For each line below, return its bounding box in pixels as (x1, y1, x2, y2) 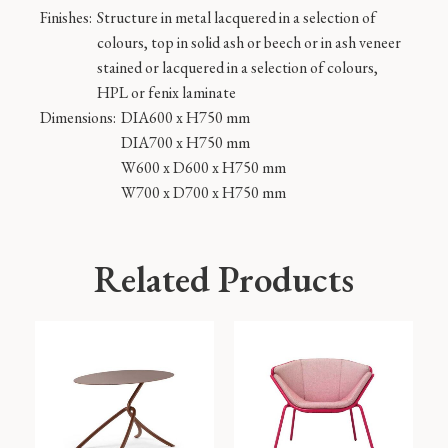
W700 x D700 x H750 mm (121, 182, 286, 203)
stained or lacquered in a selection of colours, (97, 57, 378, 78)
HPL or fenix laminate (97, 82, 236, 103)
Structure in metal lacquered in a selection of (97, 7, 376, 28)
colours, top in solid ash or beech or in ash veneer (97, 32, 401, 53)
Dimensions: (40, 107, 116, 128)
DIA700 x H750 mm (121, 132, 250, 153)
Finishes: (40, 7, 92, 28)
